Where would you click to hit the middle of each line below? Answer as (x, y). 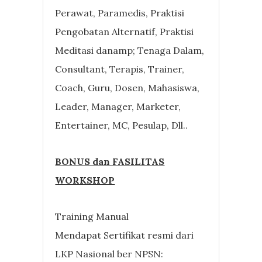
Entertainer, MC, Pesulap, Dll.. (122, 125)
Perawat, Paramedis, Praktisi (120, 13)
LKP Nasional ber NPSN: (109, 254)
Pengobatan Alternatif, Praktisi (125, 31)
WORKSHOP (85, 180)
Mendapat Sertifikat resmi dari (125, 235)
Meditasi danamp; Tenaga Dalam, (130, 50)
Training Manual (92, 216)
